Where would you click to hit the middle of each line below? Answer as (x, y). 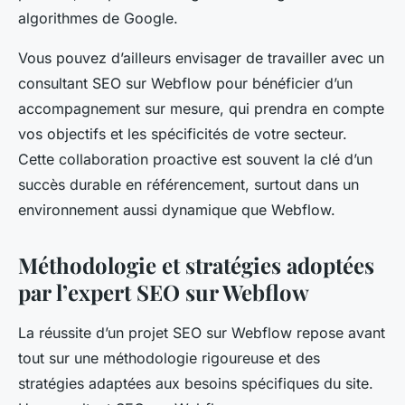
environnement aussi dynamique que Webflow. (177, 210)
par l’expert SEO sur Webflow (164, 292)
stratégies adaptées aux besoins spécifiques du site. (196, 384)
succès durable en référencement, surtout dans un (188, 185)
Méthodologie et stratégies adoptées (196, 265)
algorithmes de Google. (98, 19)
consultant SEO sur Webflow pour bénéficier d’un (185, 84)
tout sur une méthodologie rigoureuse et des (169, 358)
